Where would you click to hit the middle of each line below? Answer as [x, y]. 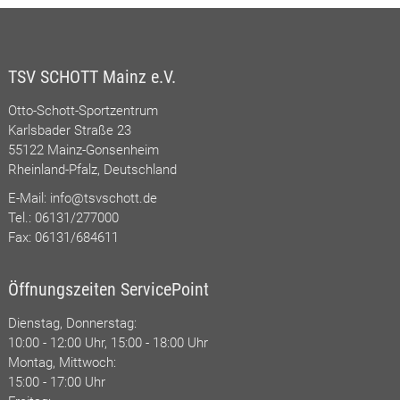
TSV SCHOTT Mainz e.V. [92, 76]
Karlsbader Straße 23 [69, 130]
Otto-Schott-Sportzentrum [83, 110]
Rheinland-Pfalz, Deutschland [92, 169]
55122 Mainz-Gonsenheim [83, 150]
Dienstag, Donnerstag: [72, 323]
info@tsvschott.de [103, 198]
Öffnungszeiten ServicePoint [108, 289]
